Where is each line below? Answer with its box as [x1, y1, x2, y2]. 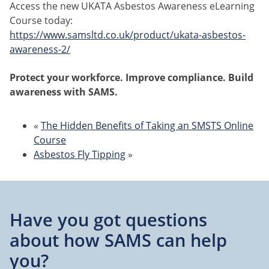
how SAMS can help [64, 228, 227, 252]
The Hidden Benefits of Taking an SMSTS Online [41, 118, 253, 132]
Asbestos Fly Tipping [34, 147, 125, 161]
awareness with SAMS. [10, 85, 118, 98]
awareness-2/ [10, 43, 70, 56]
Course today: [10, 14, 73, 28]
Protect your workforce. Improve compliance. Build [10, 70, 253, 84]
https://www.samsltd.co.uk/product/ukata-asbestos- [10, 28, 246, 42]
